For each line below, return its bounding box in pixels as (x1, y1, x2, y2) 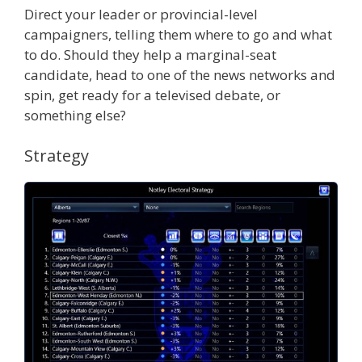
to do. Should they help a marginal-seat (24, 45, 276, 65)
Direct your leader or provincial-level (24, 5, 258, 24)
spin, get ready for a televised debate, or (24, 86, 280, 105)
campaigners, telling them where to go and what (24, 25, 332, 44)
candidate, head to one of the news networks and (24, 65, 335, 85)
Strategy (24, 144, 89, 166)
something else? (24, 106, 126, 125)
